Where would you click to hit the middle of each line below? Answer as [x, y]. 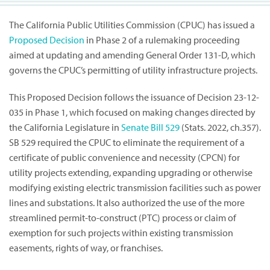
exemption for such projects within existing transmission [121, 233]
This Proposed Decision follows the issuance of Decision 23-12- [134, 97]
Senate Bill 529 [150, 127]
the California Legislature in [65, 127]
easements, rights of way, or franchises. [86, 248]
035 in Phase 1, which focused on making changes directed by [132, 112]
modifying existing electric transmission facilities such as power [135, 188]
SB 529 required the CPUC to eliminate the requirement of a [127, 143]
